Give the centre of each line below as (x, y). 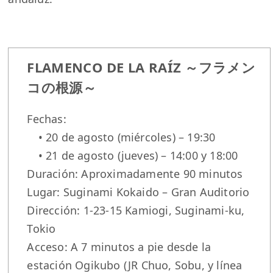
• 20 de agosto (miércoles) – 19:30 (121, 137)
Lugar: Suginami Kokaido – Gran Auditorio (138, 192)
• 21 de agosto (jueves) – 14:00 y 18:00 (133, 155)
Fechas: (47, 119)
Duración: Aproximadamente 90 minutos (135, 173)
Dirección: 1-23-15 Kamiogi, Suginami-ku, (136, 210)
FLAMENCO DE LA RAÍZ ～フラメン (141, 67)
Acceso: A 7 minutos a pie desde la (119, 246)
